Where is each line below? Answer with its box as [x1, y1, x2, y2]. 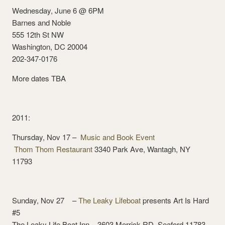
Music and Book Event [80, 132, 155, 142]
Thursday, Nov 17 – [12, 132, 80, 142]
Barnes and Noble [12, 17, 71, 28]
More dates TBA [12, 73, 66, 83]
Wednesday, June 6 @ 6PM [12, 5, 104, 16]
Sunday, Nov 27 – [12, 195, 78, 205]
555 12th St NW [12, 29, 64, 40]
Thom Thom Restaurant [14, 144, 92, 154]
